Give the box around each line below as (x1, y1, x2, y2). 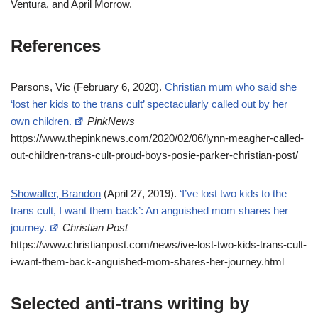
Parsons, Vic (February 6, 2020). (11, 81, 165, 93)
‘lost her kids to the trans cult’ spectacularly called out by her (11, 98, 287, 110)
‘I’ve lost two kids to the (180, 187, 287, 199)
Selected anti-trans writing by (11, 294, 249, 313)
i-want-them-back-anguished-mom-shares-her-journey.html (11, 256, 284, 268)
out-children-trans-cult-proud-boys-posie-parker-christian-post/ (11, 149, 298, 161)
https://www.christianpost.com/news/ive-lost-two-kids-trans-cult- (11, 238, 307, 251)
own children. (11, 115, 72, 127)
